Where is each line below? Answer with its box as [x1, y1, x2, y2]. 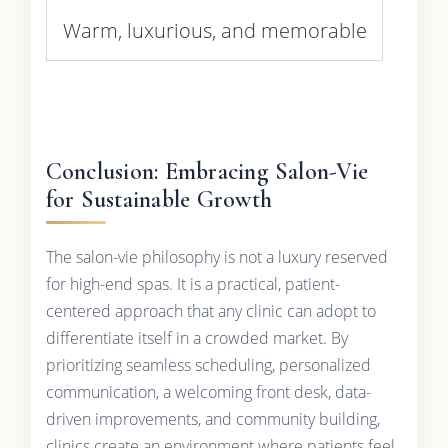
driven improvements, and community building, [45, 407, 380, 430]
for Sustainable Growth [45, 184, 272, 214]
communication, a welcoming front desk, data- [45, 380, 371, 403]
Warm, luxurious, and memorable [62, 16, 367, 44]
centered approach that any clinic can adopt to [45, 299, 376, 322]
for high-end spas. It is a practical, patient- [45, 272, 340, 295]
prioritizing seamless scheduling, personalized [45, 353, 371, 376]
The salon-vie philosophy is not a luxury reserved [45, 245, 388, 268]
